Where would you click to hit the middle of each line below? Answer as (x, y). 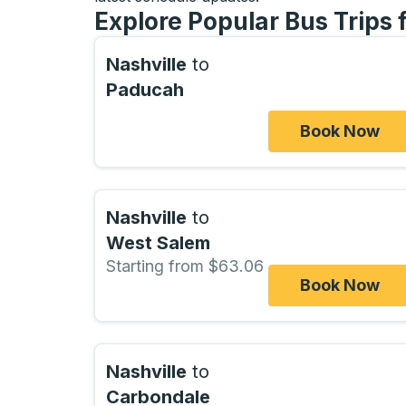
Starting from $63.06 (185, 266)
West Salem (158, 243)
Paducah (145, 90)
